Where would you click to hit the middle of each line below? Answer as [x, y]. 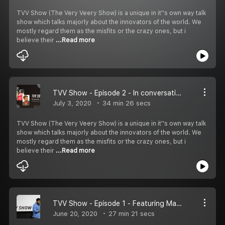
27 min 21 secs [131, 213]
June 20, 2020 [75, 213]
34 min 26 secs [126, 103]
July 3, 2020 [72, 103]
